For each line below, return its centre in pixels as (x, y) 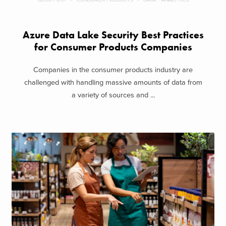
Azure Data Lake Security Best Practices (113, 35)
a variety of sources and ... (113, 95)
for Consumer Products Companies (113, 47)
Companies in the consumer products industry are (113, 70)
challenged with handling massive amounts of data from (113, 82)
